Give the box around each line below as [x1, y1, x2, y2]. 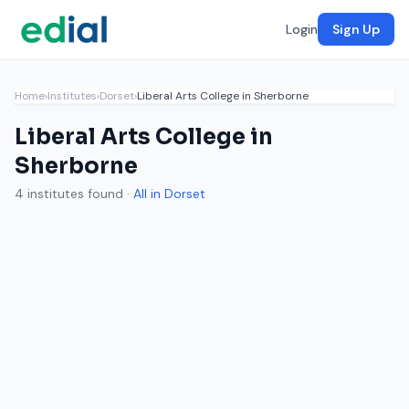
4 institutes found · [15, 185, 133, 202]
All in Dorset [133, 185, 205, 202]
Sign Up [332, 21, 380, 37]
